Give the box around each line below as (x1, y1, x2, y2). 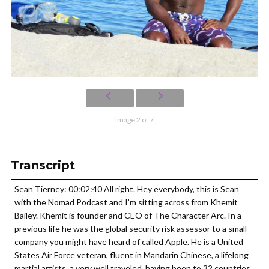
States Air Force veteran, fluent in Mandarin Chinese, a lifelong (14, 250, 249, 261)
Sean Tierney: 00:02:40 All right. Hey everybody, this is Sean (14, 184, 239, 195)
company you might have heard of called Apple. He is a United (14, 237, 243, 247)
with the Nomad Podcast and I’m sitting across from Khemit (14, 197, 238, 208)
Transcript (11, 158, 75, 173)
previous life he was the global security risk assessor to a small (14, 223, 247, 234)
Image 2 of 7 (115, 115, 154, 125)
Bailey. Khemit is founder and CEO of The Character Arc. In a (14, 210, 241, 221)
